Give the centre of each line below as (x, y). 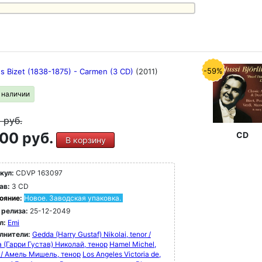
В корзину (85, 140)
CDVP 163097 (38, 173)
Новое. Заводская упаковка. (73, 198)
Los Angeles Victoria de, (122, 254)
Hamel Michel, (133, 244)
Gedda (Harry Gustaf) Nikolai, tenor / (92, 234)
